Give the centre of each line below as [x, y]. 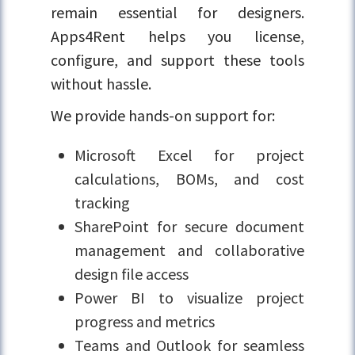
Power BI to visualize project [189, 298]
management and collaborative [189, 250]
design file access [132, 274]
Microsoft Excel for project [189, 155]
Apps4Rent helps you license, [177, 36]
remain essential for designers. [177, 13]
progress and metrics [145, 322]
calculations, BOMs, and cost [189, 179]
